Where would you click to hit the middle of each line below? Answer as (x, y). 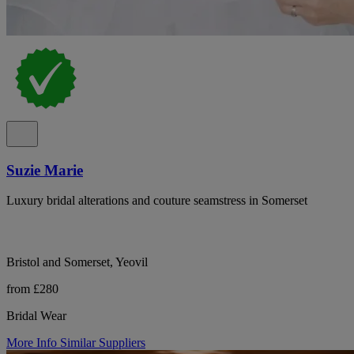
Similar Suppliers (103, 343)
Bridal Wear (36, 316)
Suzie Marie (45, 170)
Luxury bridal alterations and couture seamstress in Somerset (157, 201)
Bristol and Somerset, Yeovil (77, 262)
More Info (33, 343)
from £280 (32, 289)
